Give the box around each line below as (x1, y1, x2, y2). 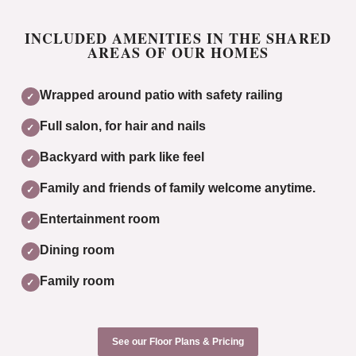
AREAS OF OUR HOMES (87, 42, 269, 63)
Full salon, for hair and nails (39, 119, 206, 133)
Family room (39, 274, 114, 288)
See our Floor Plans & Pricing (112, 336, 244, 347)
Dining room (39, 243, 114, 257)
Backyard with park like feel (39, 150, 204, 164)
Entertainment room (39, 212, 160, 226)
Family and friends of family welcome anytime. (39, 181, 315, 195)
